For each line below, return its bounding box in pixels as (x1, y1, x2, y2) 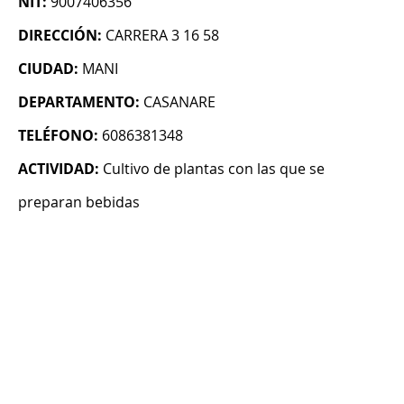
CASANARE (143, 92, 216, 113)
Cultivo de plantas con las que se (103, 159, 325, 179)
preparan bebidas (18, 192, 140, 213)
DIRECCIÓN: (18, 25, 102, 46)
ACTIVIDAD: (18, 159, 99, 179)
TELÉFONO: (18, 125, 98, 146)
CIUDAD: (18, 59, 78, 79)
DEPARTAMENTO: (18, 92, 140, 113)
